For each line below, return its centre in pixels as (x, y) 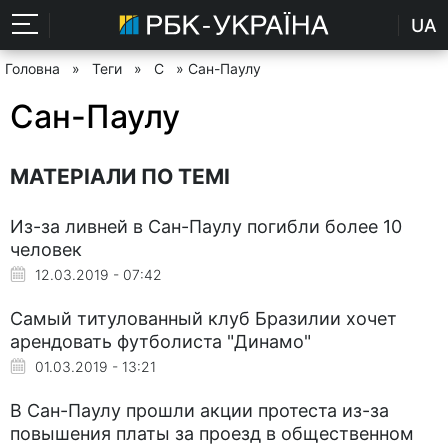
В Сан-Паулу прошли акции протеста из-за (199, 410)
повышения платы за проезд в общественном (212, 433)
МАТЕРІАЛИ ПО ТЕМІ (120, 176)
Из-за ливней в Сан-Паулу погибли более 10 (206, 226)
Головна (32, 68)
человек (46, 249)
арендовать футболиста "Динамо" (160, 341)
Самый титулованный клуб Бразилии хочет (203, 318)
